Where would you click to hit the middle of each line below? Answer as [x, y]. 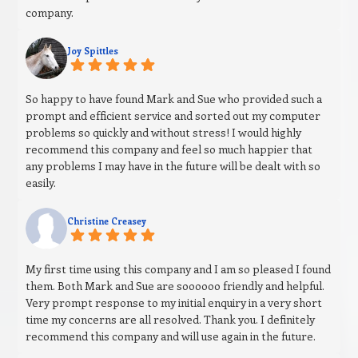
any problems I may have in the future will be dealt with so [173, 166]
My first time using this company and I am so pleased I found [179, 269]
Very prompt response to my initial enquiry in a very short [174, 303]
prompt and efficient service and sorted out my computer [173, 116]
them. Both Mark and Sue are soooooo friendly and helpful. [175, 286]
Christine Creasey [107, 221]
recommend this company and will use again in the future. [171, 336]
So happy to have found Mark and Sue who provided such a [174, 99]
